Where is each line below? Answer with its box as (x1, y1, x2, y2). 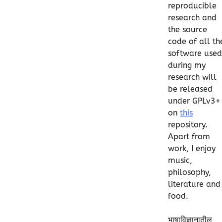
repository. (168, 119, 208, 129)
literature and (168, 179, 221, 189)
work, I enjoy (168, 143, 216, 153)
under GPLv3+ (168, 96, 221, 106)
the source (168, 24, 207, 34)
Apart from (168, 131, 210, 141)
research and (168, 12, 217, 22)
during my (168, 60, 206, 70)
